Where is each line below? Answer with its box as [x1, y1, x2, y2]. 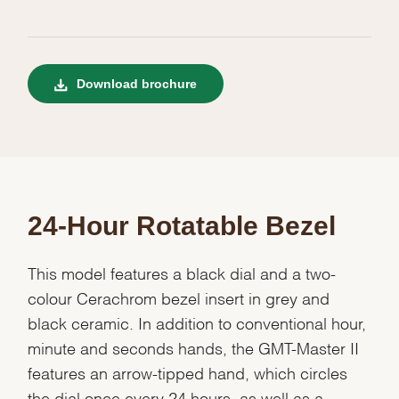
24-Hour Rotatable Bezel [28, 211, 337, 241]
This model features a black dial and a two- [28, 268, 337, 277]
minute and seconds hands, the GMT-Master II [28, 343, 360, 352]
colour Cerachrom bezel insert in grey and [28, 293, 330, 302]
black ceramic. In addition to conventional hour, [28, 318, 367, 327]
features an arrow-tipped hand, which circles [28, 368, 348, 377]
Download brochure [73, 77, 198, 92]
